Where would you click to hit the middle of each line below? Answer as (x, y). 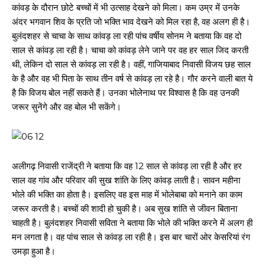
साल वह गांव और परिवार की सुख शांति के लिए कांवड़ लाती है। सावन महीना (126, 180)
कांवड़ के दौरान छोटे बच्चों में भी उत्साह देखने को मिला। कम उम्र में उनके (126, 7)
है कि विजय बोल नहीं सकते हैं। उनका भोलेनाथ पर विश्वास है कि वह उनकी (125, 93)
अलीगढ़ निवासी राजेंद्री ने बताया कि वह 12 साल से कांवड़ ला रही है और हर (127, 166)
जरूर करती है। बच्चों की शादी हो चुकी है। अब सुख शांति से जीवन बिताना (125, 209)
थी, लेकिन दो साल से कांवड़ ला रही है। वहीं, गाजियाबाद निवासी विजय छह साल (131, 64)
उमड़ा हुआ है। (34, 251)
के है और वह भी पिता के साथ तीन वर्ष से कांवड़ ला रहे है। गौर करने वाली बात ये (132, 78)
